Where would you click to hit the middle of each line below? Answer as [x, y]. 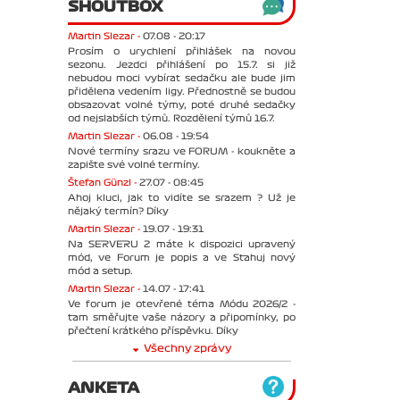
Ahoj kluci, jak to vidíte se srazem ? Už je [182, 197]
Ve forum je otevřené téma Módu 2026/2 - [182, 304]
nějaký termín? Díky [118, 211]
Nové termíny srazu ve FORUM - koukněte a [182, 151]
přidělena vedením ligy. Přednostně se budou [182, 91]
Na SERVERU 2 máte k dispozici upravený [182, 244]
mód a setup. [100, 271]
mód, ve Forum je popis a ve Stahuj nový [182, 257]
